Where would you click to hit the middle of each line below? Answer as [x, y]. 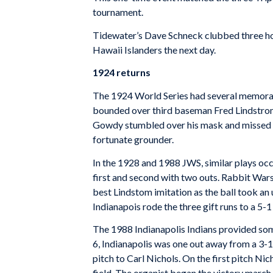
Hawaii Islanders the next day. [154, 49]
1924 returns [122, 73]
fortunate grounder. [133, 139]
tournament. [118, 12]
